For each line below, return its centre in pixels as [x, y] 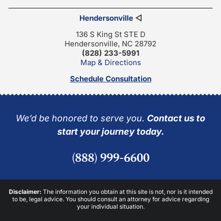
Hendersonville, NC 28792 [110, 43]
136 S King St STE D [110, 34]
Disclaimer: [26, 191]
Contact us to [176, 118]
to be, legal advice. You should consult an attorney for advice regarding [110, 199]
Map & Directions [110, 62]
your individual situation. [110, 206]
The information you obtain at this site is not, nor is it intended [128, 191]
